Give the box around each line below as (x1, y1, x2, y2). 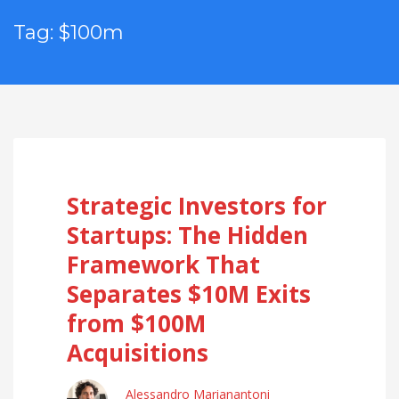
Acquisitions (67, 337, 208, 369)
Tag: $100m (13, 20, 124, 45)
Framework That (67, 248, 260, 281)
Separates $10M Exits (67, 278, 311, 310)
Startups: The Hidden (67, 219, 308, 251)
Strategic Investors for (67, 190, 327, 222)
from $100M (67, 307, 206, 339)
